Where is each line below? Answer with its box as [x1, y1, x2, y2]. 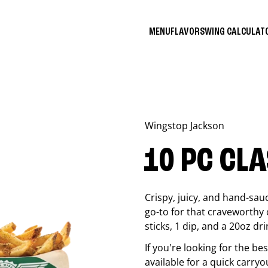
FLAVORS [170, 26, 205, 37]
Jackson [190, 119, 224, 132]
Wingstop [145, 119, 190, 132]
